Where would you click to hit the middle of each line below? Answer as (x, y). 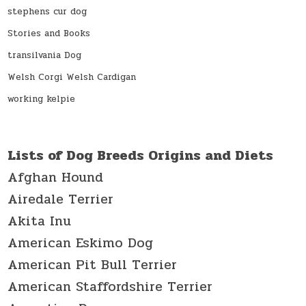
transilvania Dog (45, 56)
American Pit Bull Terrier (93, 264)
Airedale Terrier (61, 199)
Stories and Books (49, 34)
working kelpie (42, 99)
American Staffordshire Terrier (110, 286)
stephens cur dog (47, 12)
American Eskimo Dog (81, 242)
